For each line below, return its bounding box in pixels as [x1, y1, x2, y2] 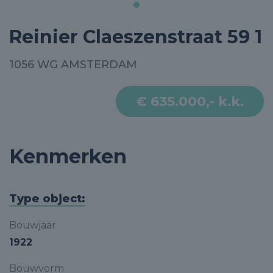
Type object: [9, 192, 85, 205]
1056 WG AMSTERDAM [9, 58, 137, 71]
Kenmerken [9, 144, 127, 168]
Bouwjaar [9, 219, 56, 231]
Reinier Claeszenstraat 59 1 [9, 26, 262, 48]
